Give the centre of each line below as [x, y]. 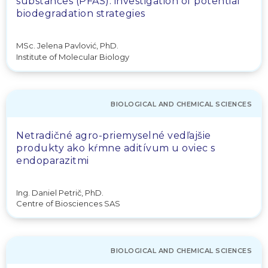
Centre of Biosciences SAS [68, 203]
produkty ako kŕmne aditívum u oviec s [116, 148]
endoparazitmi [53, 160]
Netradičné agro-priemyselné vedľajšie [114, 135]
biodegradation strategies [81, 13]
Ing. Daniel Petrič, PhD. [60, 192]
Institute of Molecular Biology [73, 57]
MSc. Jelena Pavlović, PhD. [67, 45]
